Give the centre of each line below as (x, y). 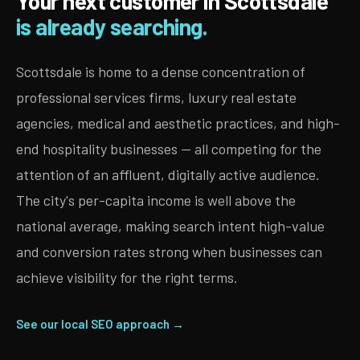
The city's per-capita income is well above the (156, 200)
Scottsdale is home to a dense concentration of (161, 72)
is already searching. (112, 27)
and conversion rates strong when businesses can (169, 252)
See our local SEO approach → (100, 324)
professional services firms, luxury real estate (156, 97)
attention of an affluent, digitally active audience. (168, 174)
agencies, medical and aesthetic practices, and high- (178, 123)
